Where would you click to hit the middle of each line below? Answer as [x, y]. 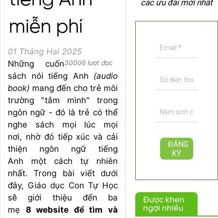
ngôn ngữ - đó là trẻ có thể [63, 112]
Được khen [164, 200]
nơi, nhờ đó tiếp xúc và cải [63, 137]
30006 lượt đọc [89, 63]
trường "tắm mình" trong [63, 100]
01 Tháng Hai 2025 [45, 52]
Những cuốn [36, 64]
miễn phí [46, 27]
